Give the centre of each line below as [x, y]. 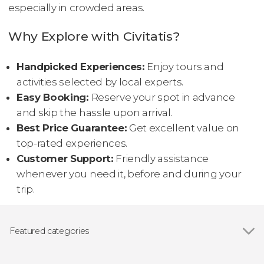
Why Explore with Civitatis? [94, 37]
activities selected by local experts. [100, 82]
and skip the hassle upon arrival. [95, 113]
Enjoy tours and [184, 67]
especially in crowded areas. [77, 8]
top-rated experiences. [72, 143]
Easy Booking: [53, 97]
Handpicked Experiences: [81, 67]
